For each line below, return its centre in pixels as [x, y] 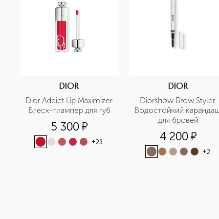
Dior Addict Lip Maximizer [69, 100]
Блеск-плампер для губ [69, 110]
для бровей [178, 120]
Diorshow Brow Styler [177, 100]
